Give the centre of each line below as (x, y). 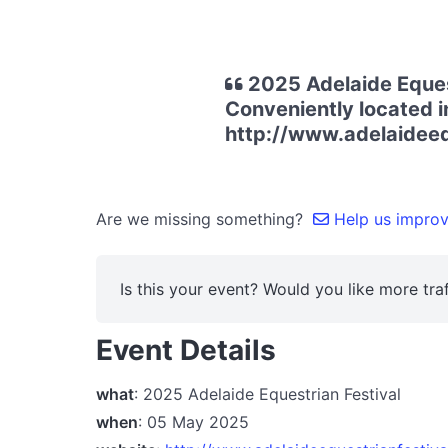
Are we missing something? (204, 219)
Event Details (186, 350)
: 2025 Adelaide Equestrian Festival (267, 393)
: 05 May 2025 (193, 421)
